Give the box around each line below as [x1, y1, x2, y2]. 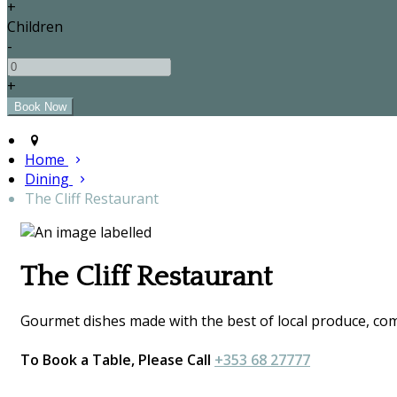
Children [7, 17, 63, 37]
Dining [25, 169, 73, 190]
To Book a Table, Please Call [20, 350, 214, 370]
